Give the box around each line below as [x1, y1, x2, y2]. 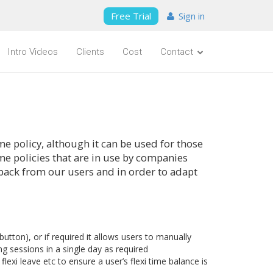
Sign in [179, 10, 205, 22]
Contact [160, 46, 196, 57]
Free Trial [111, 10, 151, 22]
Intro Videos [7, 46, 58, 57]
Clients [76, 46, 104, 57]
